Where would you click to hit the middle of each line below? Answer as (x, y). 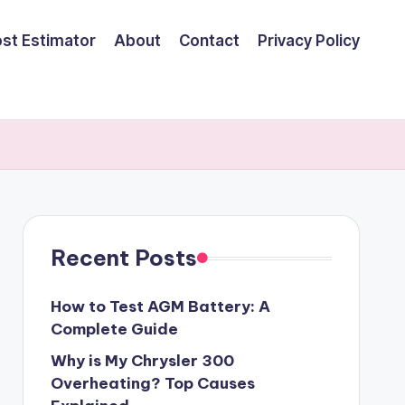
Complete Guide (114, 329)
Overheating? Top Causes (152, 383)
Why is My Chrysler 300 (142, 361)
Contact (209, 40)
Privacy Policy (309, 40)
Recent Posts (123, 258)
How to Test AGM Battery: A (160, 306)
